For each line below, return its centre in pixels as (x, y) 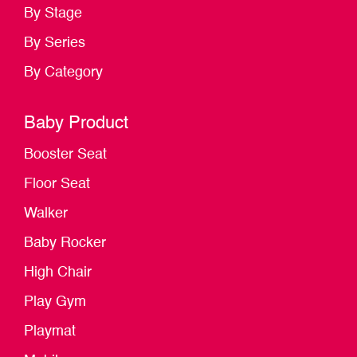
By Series (55, 43)
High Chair (58, 273)
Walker (46, 214)
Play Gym (55, 302)
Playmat (50, 332)
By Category (63, 73)
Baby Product (76, 124)
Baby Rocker (65, 243)
